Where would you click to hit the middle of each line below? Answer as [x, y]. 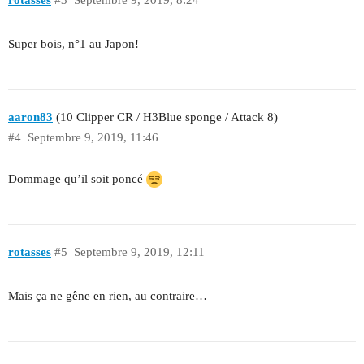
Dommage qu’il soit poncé [77, 178]
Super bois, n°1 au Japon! [74, 44]
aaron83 [30, 117]
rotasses [30, 251]
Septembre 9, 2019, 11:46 [93, 137]
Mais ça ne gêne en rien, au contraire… [108, 296]
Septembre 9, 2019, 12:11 [139, 251]
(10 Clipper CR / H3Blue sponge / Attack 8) [165, 117]
